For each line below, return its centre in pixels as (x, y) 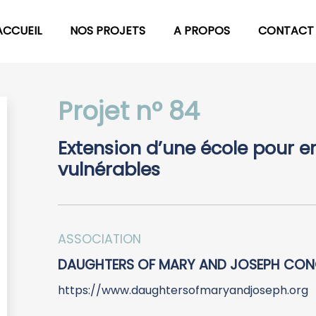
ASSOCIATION (99, 239)
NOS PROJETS (108, 31)
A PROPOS (202, 31)
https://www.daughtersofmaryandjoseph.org (183, 290)
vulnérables (109, 169)
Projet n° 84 (129, 111)
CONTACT (286, 31)
